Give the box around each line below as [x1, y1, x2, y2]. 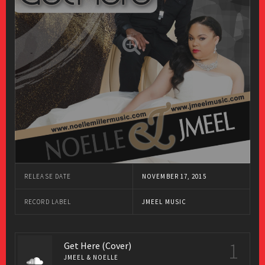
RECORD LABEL [24, 198, 72, 206]
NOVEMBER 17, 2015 [142, 172, 206, 180]
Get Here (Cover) [64, 240, 131, 251]
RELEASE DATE [24, 172, 72, 180]
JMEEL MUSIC [142, 198, 187, 206]
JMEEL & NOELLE [64, 253, 122, 261]
